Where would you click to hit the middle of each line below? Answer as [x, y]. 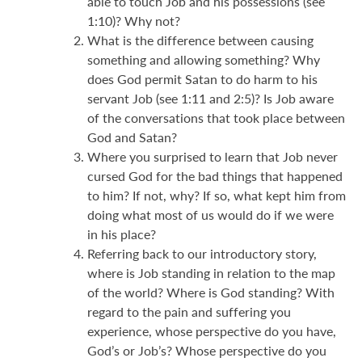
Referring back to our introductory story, [202, 253]
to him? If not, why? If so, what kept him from [217, 195]
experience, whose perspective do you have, [212, 330]
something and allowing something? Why [204, 59]
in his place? [122, 234]
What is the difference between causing [200, 40]
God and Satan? [132, 137]
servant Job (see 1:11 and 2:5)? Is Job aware [210, 98]
